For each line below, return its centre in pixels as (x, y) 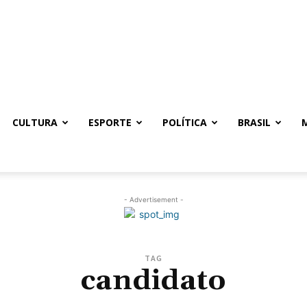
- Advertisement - (153, 199)
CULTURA (35, 122)
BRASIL (254, 122)
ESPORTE (110, 122)
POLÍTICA (185, 122)
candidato (153, 281)
